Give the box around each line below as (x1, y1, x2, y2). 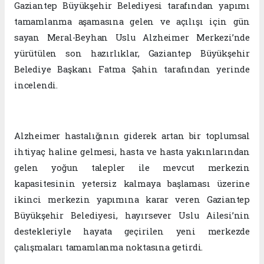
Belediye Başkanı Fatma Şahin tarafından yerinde (14, 64, 250, 75)
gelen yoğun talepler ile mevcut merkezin (14, 162, 250, 174)
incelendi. (14, 80, 58, 91)
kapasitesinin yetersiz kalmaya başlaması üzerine (14, 178, 250, 190)
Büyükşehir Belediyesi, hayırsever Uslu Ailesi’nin (14, 210, 250, 222)
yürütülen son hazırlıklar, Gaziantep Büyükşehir (14, 48, 250, 60)
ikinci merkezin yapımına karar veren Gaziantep (14, 194, 250, 206)
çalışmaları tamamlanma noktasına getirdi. (14, 242, 203, 253)
